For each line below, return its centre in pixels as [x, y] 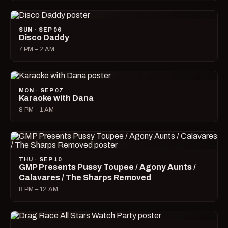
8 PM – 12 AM [38, 190]
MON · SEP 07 [41, 90]
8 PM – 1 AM [36, 110]
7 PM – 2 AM [37, 50]
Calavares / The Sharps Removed [85, 178]
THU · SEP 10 [41, 160]
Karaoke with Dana [56, 98]
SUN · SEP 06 [40, 30]
